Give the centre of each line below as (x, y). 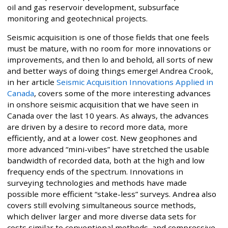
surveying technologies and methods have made (97, 183)
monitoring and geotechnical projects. (77, 19)
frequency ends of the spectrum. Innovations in (95, 172)
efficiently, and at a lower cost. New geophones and (102, 138)
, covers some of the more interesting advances (122, 93)
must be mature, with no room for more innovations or (109, 49)
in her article (32, 82)
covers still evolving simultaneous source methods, (102, 205)
